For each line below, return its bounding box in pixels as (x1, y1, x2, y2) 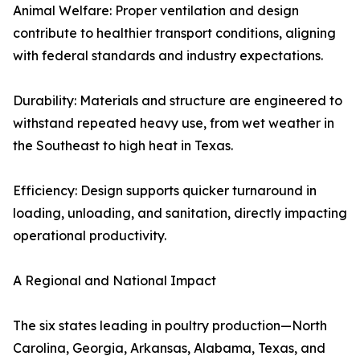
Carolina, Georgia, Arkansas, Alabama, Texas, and (13, 340, 325, 356)
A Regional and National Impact (13, 272, 216, 288)
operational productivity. (13, 227, 166, 243)
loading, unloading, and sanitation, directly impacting (13, 205, 347, 221)
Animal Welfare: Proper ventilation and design (13, 2, 299, 18)
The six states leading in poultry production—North (13, 317, 327, 333)
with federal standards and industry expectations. (13, 47, 323, 63)
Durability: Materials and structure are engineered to (13, 92, 342, 108)
